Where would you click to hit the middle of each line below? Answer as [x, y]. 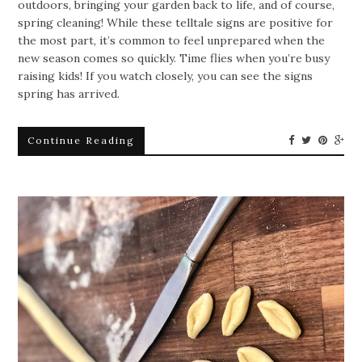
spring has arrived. [69, 93]
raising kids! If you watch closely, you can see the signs [166, 76]
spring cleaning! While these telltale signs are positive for [176, 22]
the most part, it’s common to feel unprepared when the [172, 40]
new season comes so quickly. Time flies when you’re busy [174, 58]
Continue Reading [82, 140]
